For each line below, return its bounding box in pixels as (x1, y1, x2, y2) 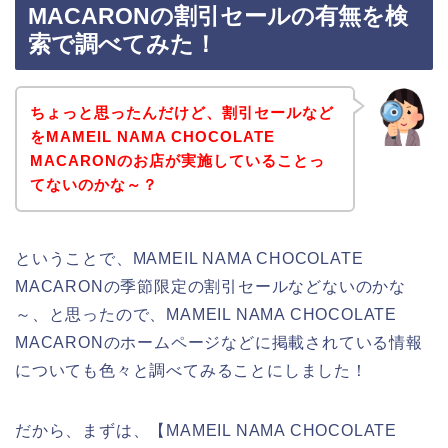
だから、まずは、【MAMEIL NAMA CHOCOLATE (15, 421, 398, 439)
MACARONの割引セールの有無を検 (28, 3, 408, 30)
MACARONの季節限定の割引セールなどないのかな (15, 277, 406, 295)
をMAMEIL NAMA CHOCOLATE (29, 127, 275, 145)
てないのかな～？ (29, 175, 158, 193)
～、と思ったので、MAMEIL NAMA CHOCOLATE (15, 305, 398, 323)
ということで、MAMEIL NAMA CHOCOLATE (15, 249, 364, 267)
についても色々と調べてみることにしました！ (15, 361, 368, 379)
